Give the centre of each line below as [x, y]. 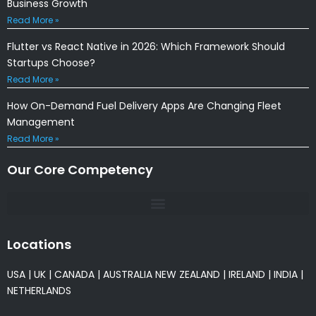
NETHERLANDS [39, 290]
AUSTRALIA [126, 274]
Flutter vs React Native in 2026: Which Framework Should [146, 46]
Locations [39, 244]
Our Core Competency [80, 169]
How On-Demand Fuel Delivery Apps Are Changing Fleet [144, 105]
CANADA [74, 274]
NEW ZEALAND [188, 274]
